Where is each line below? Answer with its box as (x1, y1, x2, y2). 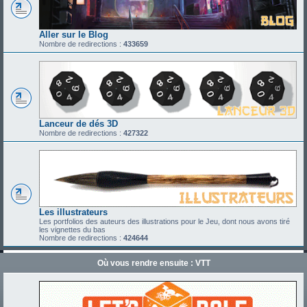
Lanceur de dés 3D (39, 118, 118, 129)
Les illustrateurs (39, 206, 108, 217)
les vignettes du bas (39, 225, 106, 234)
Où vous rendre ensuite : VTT (97, 258, 210, 268)
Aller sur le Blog (39, 29, 108, 40)
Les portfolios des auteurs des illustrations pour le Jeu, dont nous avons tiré (39, 217, 290, 225)
